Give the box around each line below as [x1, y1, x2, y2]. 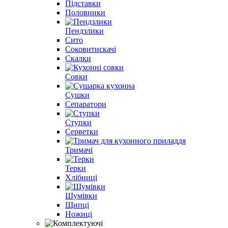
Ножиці [65, 209, 92, 218]
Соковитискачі [65, 44, 116, 53]
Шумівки [65, 191, 97, 200]
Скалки [65, 53, 91, 63]
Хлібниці [65, 173, 97, 182]
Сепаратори [65, 99, 106, 108]
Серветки [65, 127, 98, 136]
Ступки [65, 118, 92, 127]
